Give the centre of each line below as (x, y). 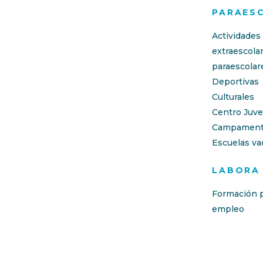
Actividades (237, 36)
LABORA (236, 171)
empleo (228, 209)
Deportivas (236, 82)
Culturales (233, 97)
